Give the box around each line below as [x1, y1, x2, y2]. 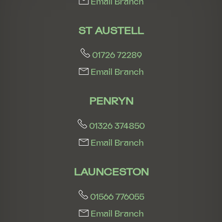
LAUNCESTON [73, 165, 149, 179]
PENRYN [89, 94, 133, 108]
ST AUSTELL [78, 23, 144, 37]
